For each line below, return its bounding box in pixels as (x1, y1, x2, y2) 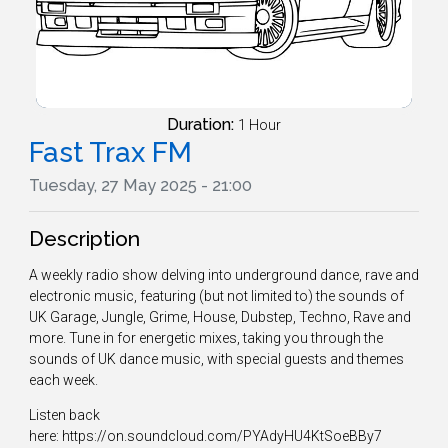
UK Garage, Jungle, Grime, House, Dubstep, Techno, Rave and (29, 309, 411, 326)
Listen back (29, 407, 100, 424)
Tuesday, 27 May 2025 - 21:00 (29, 176, 252, 196)
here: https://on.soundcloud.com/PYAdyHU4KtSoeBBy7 (29, 428, 382, 445)
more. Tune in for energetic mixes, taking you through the (29, 330, 383, 347)
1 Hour (238, 117, 281, 134)
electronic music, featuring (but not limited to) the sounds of (29, 288, 404, 305)
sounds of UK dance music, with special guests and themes (29, 351, 404, 368)
